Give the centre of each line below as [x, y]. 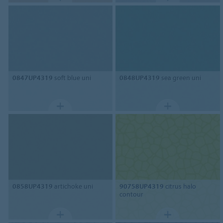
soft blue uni [72, 77]
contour [132, 194]
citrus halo [180, 186]
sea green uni [181, 77]
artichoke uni [73, 186]
